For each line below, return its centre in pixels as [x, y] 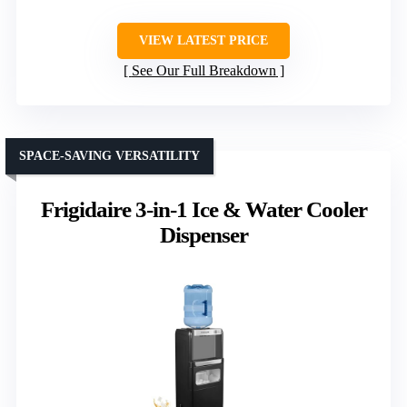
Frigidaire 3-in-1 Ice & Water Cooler [203, 210]
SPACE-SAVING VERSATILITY [109, 156]
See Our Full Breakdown [203, 71]
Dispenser [203, 235]
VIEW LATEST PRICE [203, 41]
